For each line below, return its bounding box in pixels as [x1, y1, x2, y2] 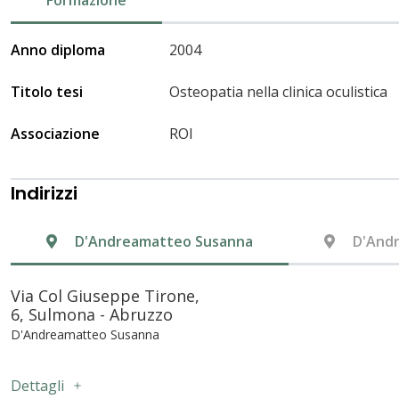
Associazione [11, 123, 100, 143]
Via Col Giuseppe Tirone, [11, 284, 199, 306]
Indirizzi [11, 180, 77, 206]
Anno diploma [11, 39, 105, 60]
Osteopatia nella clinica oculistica [169, 81, 387, 102]
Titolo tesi [11, 81, 83, 102]
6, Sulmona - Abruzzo [11, 303, 173, 325]
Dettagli [11, 375, 64, 395]
